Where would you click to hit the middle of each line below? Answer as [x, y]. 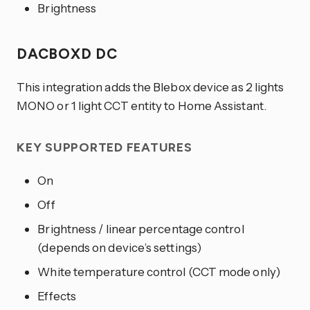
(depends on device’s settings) [119, 247]
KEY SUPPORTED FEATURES [106, 148]
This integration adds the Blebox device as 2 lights [151, 87]
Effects [57, 295]
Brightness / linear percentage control [141, 228]
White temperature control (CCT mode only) [159, 271]
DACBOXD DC [69, 54]
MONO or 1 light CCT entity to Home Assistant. [142, 106]
